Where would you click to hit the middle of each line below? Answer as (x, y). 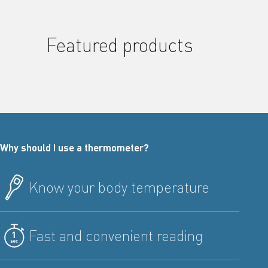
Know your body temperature (119, 187)
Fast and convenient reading (116, 235)
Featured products (120, 44)
